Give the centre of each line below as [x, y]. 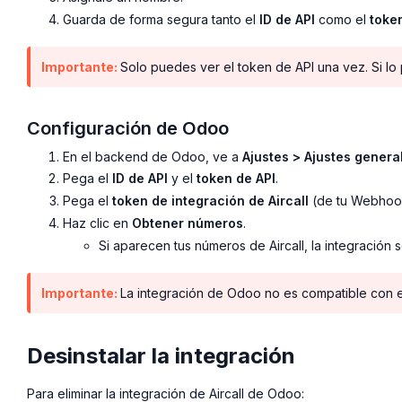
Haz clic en [97, 223]
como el [342, 19]
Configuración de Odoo [128, 128]
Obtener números [188, 223]
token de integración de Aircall [210, 201]
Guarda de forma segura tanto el [161, 19]
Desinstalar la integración [161, 355]
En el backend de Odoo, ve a [153, 156]
